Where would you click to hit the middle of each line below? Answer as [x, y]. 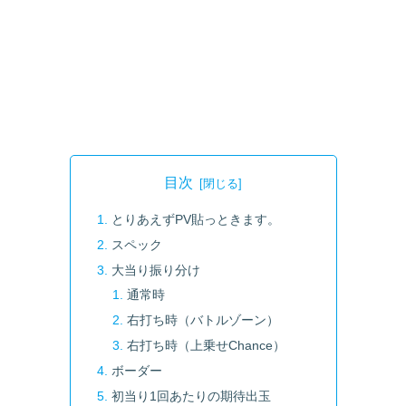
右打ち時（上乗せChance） [207, 346]
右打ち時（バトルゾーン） [203, 320]
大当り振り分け [155, 270]
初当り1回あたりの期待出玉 [191, 396]
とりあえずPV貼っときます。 [195, 219]
